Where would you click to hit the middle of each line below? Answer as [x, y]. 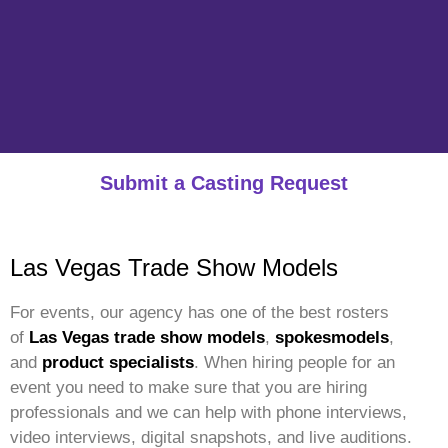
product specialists [118, 363]
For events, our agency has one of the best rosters [199, 313]
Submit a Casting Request [224, 183]
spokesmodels [332, 338]
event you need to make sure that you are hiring [188, 388]
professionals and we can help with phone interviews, [208, 413]
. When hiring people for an [294, 363]
